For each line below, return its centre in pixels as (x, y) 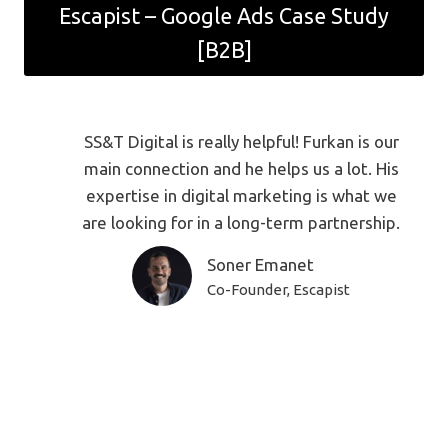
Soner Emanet (260, 264)
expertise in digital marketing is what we (241, 195)
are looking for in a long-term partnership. (241, 222)
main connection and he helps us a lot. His (241, 168)
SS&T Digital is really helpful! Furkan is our (241, 141)
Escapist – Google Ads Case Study (224, 16)
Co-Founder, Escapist (278, 289)
